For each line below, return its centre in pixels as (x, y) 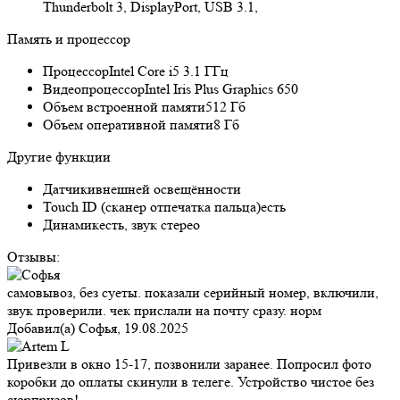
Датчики (69, 189)
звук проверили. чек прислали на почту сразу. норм (164, 311)
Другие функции (59, 157)
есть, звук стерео (150, 225)
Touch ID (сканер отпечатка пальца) (152, 207)
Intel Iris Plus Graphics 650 (221, 89)
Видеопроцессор (94, 89)
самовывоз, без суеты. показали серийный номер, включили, (193, 293)
